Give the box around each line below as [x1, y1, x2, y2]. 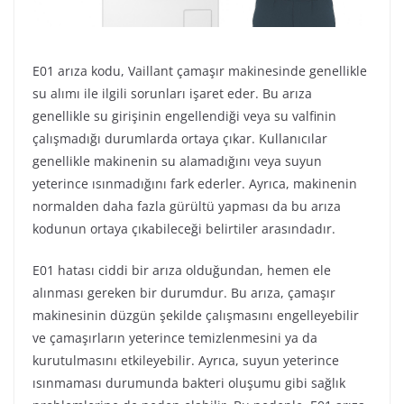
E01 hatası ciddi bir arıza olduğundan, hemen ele [32, 261, 331, 279]
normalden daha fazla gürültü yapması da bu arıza [32, 197, 341, 215]
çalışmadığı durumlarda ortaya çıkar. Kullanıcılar [32, 129, 327, 147]
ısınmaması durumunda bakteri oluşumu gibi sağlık [32, 373, 345, 391]
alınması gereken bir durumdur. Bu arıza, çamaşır [32, 283, 335, 301]
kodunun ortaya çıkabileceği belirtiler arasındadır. [32, 219, 335, 237]
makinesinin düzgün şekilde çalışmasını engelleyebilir [32, 306, 359, 324]
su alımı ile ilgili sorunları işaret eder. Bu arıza [32, 84, 312, 102]
